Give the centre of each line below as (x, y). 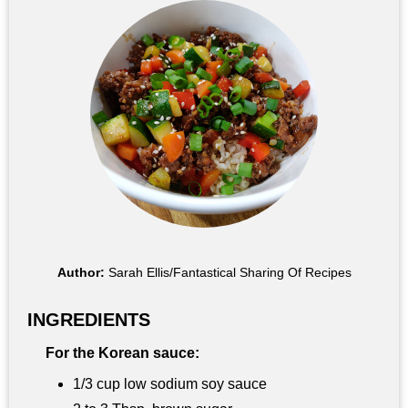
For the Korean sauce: (122, 352)
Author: (82, 272)
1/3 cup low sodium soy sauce (170, 383)
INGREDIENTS (89, 319)
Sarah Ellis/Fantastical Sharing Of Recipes (229, 272)
